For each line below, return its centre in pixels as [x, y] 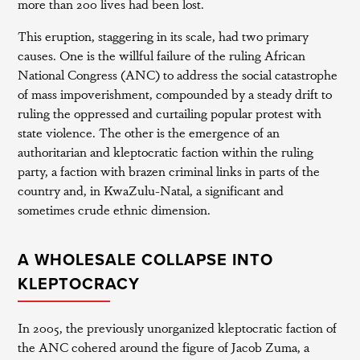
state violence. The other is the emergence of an [149, 132]
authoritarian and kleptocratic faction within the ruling [166, 151]
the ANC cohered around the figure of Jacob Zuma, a [164, 347]
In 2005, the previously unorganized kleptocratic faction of [178, 327]
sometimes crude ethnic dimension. [115, 209]
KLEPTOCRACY [79, 284]
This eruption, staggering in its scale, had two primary [164, 36]
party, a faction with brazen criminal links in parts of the [169, 171]
